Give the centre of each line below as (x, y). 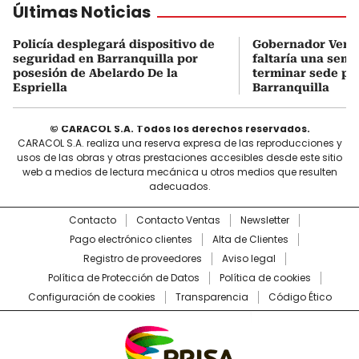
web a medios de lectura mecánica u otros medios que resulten (179, 171)
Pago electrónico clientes (131, 239)
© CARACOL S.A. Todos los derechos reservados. (179, 128)
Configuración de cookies (91, 296)
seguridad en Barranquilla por (105, 58)
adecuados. (179, 186)
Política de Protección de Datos (123, 277)
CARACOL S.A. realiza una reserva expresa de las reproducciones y (179, 143)
